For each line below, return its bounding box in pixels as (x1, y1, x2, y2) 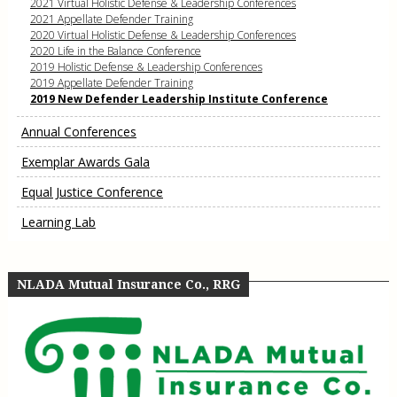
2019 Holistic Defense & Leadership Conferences (29, 58, 262, 74)
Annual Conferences (20, 122, 136, 140)
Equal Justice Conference (20, 183, 163, 200)
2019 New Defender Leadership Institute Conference (29, 90, 328, 106)
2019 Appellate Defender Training (29, 74, 193, 90)
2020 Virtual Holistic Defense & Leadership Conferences (29, 27, 296, 43)
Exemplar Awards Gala (20, 152, 150, 170)
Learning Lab (20, 213, 96, 230)
